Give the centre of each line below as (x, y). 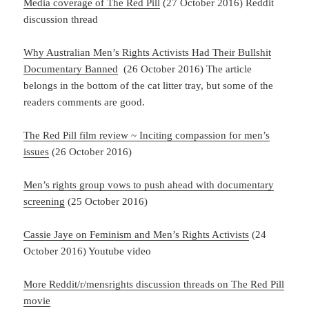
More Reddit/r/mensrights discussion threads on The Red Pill (154, 284)
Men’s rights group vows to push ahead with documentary (149, 185)
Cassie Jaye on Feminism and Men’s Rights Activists (137, 234)
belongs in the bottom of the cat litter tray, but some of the (149, 85)
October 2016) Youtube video (88, 251)
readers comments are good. (84, 102)
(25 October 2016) (107, 201)
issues (37, 151)
